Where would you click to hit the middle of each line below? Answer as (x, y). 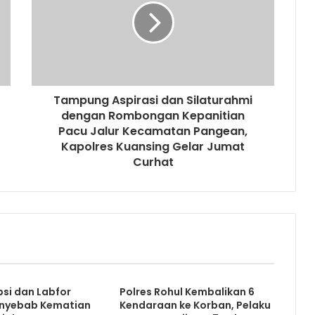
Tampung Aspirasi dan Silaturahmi (153, 100)
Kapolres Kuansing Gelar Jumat (153, 146)
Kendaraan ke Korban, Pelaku (195, 305)
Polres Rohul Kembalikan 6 (187, 291)
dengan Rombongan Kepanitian (153, 115)
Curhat (153, 162)
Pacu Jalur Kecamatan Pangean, (153, 131)
